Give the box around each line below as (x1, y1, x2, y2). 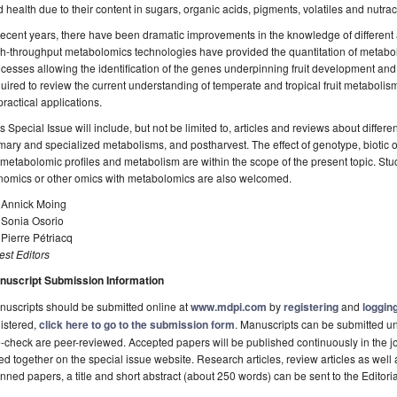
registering (284, 299, 339, 315)
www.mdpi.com (191, 299, 267, 315)
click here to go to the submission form (39, 316, 235, 333)
